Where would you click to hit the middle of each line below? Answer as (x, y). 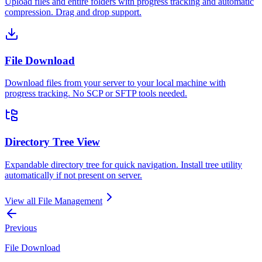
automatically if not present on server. (73, 175)
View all (21, 201)
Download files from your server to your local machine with (115, 83)
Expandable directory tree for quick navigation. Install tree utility (123, 164)
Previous (21, 227)
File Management (70, 201)
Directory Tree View (52, 142)
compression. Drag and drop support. (73, 12)
